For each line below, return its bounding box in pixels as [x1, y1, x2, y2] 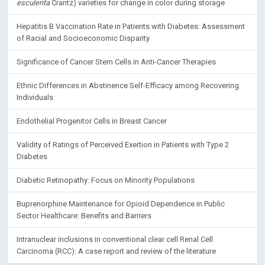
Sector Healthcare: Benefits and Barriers [17, 211, 151, 220]
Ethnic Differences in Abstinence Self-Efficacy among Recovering [17, 80, 239, 90]
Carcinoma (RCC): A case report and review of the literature [17, 246, 216, 256]
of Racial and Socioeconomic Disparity [17, 33, 150, 43]
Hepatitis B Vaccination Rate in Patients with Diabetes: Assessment [17, 21, 245, 31]
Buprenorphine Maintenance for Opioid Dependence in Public [17, 199, 225, 208]
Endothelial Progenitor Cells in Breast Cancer [17, 116, 167, 125]
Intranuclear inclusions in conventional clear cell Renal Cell [17, 234, 213, 244]
